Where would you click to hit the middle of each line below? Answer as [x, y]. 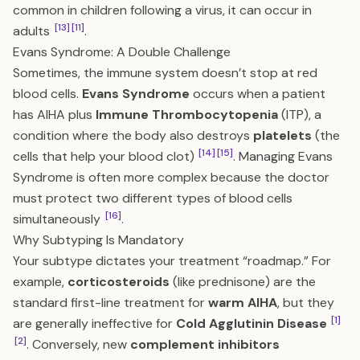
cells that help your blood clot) [105, 156]
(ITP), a [300, 115]
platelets [282, 135]
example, [40, 282]
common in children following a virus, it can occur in [162, 10]
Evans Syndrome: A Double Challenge [122, 52]
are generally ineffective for [94, 323]
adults [33, 31]
